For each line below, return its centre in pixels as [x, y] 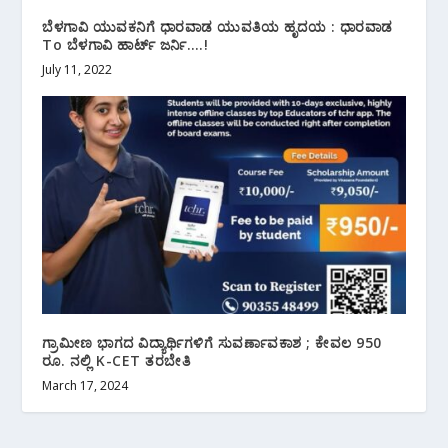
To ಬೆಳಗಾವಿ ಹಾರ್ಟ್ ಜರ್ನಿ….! [125, 45]
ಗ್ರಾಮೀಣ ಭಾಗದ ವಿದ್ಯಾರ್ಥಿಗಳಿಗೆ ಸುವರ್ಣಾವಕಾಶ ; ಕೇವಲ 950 [212, 343]
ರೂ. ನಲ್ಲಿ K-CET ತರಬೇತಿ [116, 361]
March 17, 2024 [85, 386]
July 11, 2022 [77, 70]
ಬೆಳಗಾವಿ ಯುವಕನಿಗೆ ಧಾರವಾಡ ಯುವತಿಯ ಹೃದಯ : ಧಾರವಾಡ [217, 27]
